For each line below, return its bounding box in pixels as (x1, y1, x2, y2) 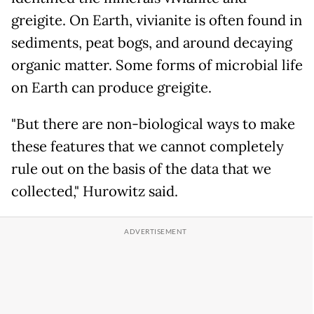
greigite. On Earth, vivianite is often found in (11, 11, 302, 29)
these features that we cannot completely (11, 137, 284, 156)
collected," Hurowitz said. (11, 182, 178, 200)
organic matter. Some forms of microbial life (11, 55, 303, 74)
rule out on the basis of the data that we (11, 159, 271, 178)
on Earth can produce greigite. (11, 78, 212, 97)
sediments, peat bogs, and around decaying (11, 33, 292, 52)
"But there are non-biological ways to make (11, 114, 295, 133)
